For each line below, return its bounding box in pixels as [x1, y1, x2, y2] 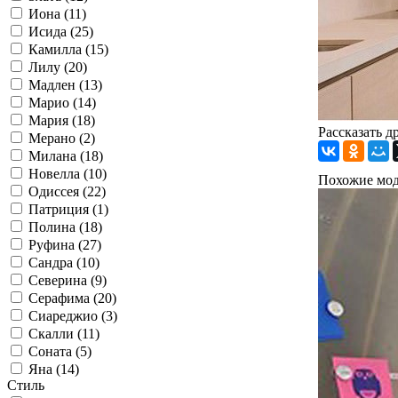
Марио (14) [28, 95, 96, 110]
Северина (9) [28, 273, 107, 288]
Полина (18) [28, 219, 102, 235]
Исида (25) [28, 24, 93, 39]
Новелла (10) [28, 166, 107, 181]
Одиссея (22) [28, 184, 106, 199]
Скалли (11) [28, 326, 99, 341]
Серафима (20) [28, 291, 116, 306]
